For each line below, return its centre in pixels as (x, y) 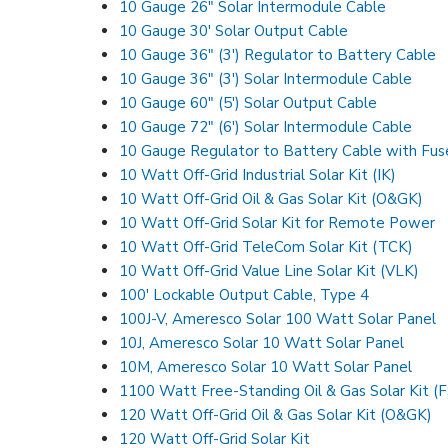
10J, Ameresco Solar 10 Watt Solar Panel (262, 342)
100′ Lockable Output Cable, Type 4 (244, 294)
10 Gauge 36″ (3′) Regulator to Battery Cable (278, 54)
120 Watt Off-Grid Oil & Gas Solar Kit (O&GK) (276, 414)
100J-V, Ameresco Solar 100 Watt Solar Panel (278, 318)
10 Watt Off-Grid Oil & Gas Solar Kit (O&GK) (271, 198)
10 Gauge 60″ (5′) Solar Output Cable (248, 102)
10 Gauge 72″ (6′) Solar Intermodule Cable (266, 126)
